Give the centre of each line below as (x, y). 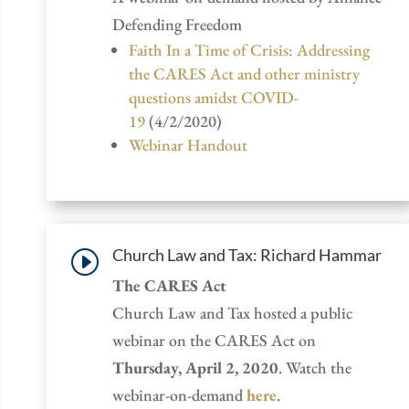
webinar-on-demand (179, 394)
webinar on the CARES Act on (214, 340)
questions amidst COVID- (214, 97)
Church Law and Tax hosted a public (232, 312)
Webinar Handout (188, 144)
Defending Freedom (177, 24)
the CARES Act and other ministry (244, 73)
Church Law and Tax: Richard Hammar (247, 254)
